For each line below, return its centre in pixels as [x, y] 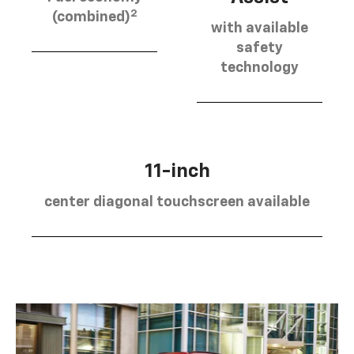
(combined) [91, 18]
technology [260, 68]
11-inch [177, 171]
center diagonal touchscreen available [177, 202]
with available [260, 28]
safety [260, 48]
